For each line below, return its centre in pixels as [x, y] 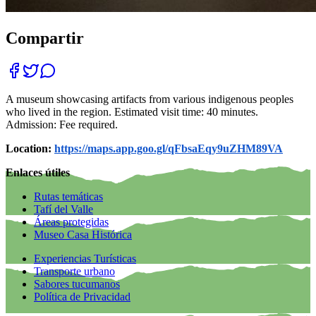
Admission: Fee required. [63, 125]
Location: [29, 149]
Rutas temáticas [68, 197]
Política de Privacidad [82, 297]
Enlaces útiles [38, 173]
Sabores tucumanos [77, 284]
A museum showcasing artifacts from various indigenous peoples [150, 99]
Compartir [45, 38]
